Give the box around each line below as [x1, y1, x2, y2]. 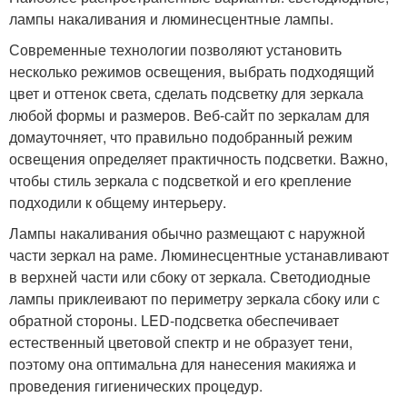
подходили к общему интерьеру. [9, 192, 226, 213]
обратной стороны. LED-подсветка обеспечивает [9, 310, 339, 331]
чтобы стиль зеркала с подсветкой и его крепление [9, 170, 352, 191]
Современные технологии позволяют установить [9, 39, 342, 60]
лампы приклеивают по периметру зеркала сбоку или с [9, 288, 380, 309]
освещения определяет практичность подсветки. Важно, [9, 148, 388, 169]
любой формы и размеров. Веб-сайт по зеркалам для [9, 104, 370, 125]
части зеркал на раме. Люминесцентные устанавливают [9, 244, 389, 265]
